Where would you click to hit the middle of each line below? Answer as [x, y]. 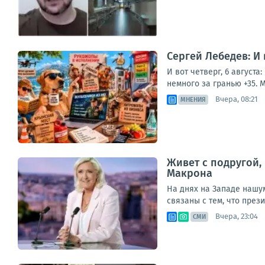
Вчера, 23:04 [237, 216]
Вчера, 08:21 [237, 99]
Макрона [190, 173]
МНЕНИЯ [193, 99]
